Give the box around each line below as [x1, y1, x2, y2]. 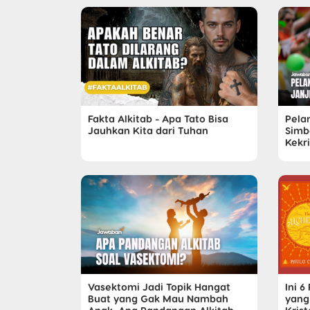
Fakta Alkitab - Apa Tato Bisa [88, 112, 228, 125]
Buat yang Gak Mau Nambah [88, 292, 228, 305]
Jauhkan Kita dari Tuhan [88, 124, 208, 137]
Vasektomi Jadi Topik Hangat [88, 280, 230, 293]
